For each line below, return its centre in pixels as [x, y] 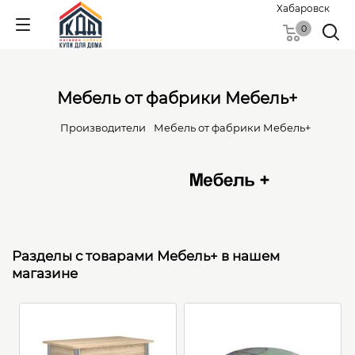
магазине [45, 273]
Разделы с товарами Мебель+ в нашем [146, 256]
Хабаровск [303, 8]
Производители [103, 128]
